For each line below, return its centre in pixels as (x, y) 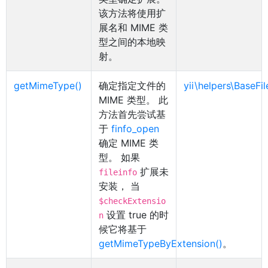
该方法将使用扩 (132, 13)
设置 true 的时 (136, 215)
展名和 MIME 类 (133, 28)
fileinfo (118, 172)
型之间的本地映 (132, 42)
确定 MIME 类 (129, 143)
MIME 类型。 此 (133, 100)
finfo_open (135, 129)
